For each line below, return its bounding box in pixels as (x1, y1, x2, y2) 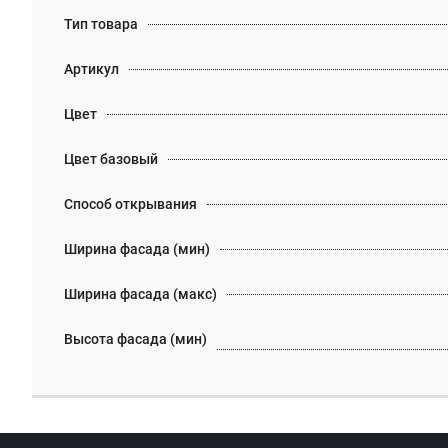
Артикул (64, 61, 119, 77)
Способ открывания (64, 196, 197, 212)
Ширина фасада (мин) (64, 241, 210, 257)
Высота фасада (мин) (64, 331, 207, 347)
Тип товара (64, 16, 138, 32)
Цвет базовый (64, 151, 158, 167)
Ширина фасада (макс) (64, 286, 217, 302)
